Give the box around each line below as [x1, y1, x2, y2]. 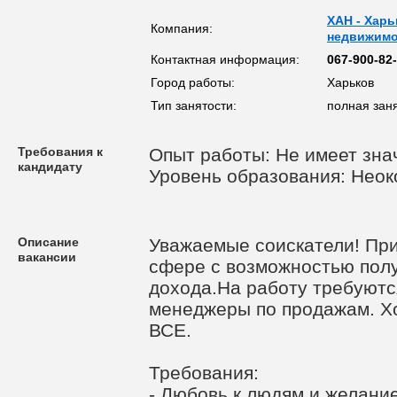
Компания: [151, 21, 213, 35]
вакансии [18, 250, 76, 264]
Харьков [327, 75, 374, 90]
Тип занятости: [151, 98, 237, 113]
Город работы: [151, 75, 235, 90]
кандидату [18, 160, 82, 174]
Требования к [18, 144, 103, 159]
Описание [18, 235, 79, 249]
